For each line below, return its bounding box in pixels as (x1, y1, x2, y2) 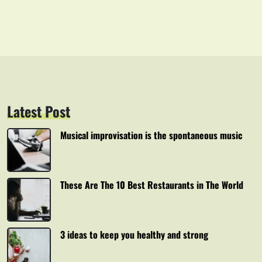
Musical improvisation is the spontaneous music (60, 128, 242, 142)
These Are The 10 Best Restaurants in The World (60, 178, 243, 192)
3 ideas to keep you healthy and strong (60, 227, 208, 242)
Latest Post (7, 101, 70, 122)
